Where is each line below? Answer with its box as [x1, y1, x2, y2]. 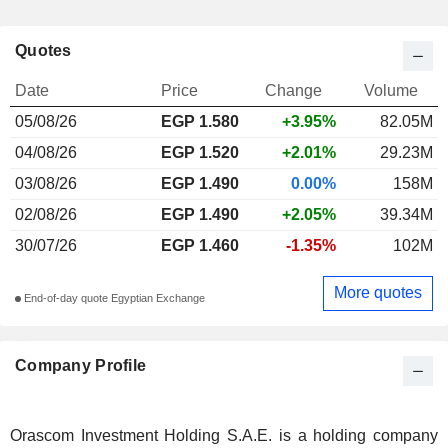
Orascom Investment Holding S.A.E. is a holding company [10, 426, 438, 444]
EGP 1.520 [161, 143, 239, 161]
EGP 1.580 [161, 112, 239, 130]
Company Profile [15, 356, 147, 374]
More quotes [334, 284, 422, 302]
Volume [363, 81, 418, 99]
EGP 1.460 [161, 236, 239, 254]
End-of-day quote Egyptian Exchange [21, 292, 205, 305]
